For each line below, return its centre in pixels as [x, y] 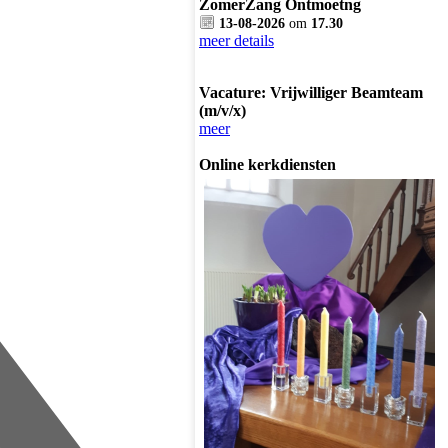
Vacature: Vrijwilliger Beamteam [311, 92]
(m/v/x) [222, 110]
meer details [236, 40]
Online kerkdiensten [267, 164]
